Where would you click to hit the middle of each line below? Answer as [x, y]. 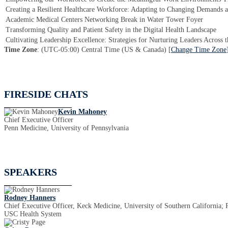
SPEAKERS [31, 172]
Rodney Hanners [30, 198]
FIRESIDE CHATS [46, 94]
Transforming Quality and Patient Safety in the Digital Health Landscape [111, 30]
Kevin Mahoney [82, 111]
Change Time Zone [199, 50]
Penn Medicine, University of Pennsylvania [66, 128]
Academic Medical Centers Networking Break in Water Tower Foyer [104, 20]
